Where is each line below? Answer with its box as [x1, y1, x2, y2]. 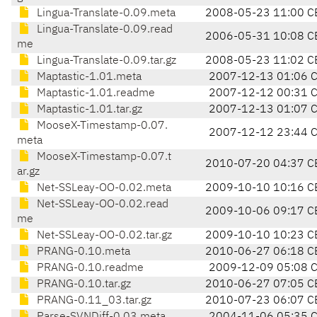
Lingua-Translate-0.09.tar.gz [34, 55, 176, 67]
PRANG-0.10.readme [34, 263, 144, 275]
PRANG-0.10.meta [34, 246, 130, 258]
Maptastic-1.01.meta [34, 71, 142, 83]
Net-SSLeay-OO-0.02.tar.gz [34, 230, 172, 242]
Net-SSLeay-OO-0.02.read [34, 199, 168, 211]
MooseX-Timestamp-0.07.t [34, 151, 171, 163]
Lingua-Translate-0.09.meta [34, 8, 175, 20]
